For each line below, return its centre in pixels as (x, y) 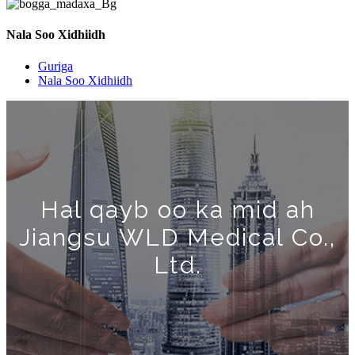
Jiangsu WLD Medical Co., (177, 237)
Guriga (55, 66)
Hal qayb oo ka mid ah (177, 209)
